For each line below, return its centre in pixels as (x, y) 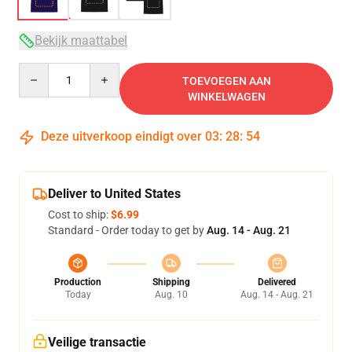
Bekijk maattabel (81, 40)
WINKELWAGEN (226, 97)
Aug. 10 (171, 295)
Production (78, 282)
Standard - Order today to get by (127, 230)
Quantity (40, 70)
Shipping (171, 282)
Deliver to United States (114, 194)
